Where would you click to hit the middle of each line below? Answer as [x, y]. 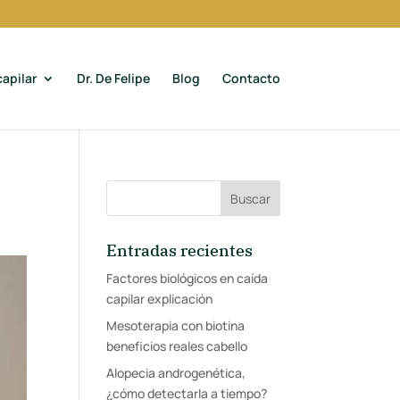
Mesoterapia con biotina [176, 325]
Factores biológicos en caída [187, 278]
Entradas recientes [180, 250]
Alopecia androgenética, [176, 373]
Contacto [251, 78]
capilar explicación [160, 299]
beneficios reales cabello [177, 346]
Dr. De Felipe [113, 78]
